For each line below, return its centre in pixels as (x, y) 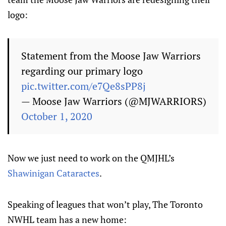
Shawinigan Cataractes (53, 173)
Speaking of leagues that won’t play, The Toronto (105, 204)
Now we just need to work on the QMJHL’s (91, 158)
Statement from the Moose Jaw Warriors (111, 56)
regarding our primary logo (82, 71)
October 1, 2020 (57, 116)
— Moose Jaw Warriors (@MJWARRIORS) (114, 101)
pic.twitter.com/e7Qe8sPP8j (83, 86)
